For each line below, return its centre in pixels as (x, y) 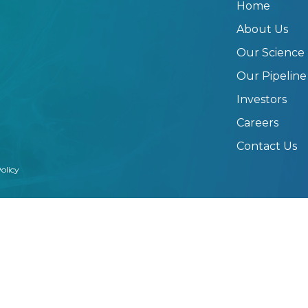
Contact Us (267, 146)
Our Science (271, 53)
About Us (262, 29)
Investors (262, 99)
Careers (257, 123)
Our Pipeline (272, 76)
